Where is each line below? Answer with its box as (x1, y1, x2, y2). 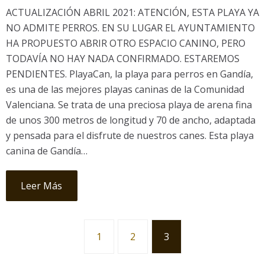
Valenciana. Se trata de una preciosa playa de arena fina (5, 98, 252, 112)
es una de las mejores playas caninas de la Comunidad (5, 83, 244, 96)
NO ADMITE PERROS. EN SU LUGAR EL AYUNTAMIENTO (5, 21, 255, 35)
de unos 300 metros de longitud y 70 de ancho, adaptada (5, 114, 256, 127)
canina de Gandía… (5, 144, 88, 158)
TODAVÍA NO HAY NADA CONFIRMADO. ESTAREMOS (5, 52, 240, 66)
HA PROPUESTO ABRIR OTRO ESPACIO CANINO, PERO (5, 37, 245, 50)
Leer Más (21, 179, 63, 192)
